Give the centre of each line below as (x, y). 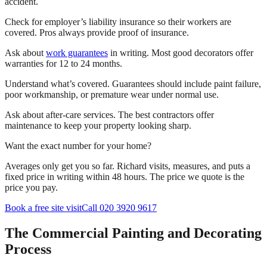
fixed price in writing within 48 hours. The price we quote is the (125, 177)
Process (28, 249)
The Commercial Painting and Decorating (133, 233)
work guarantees (77, 53)
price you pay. (31, 188)
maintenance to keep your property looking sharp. (98, 126)
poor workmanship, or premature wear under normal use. (112, 95)
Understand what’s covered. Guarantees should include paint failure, (133, 84)
